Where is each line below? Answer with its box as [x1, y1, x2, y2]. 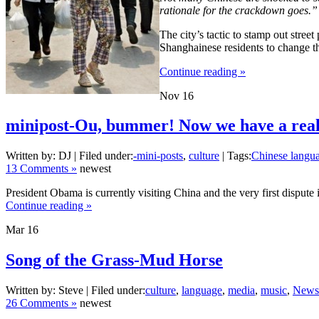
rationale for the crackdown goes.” [159, 4, 318, 16]
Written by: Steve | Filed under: [6, 284, 145, 297]
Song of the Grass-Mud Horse [6, 251, 223, 270]
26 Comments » [6, 297, 77, 310]
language [182, 284, 222, 297]
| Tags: [219, 150, 251, 162]
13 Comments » [6, 162, 77, 175]
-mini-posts [133, 150, 183, 162]
